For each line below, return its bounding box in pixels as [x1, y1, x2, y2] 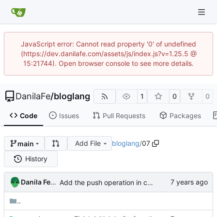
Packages [169, 111, 201, 120]
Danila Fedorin [50, 178, 56, 186]
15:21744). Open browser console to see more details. [23, 59, 194, 67]
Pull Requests [102, 111, 145, 120]
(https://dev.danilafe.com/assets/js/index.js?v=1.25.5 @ [20, 49, 197, 58]
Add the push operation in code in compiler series [147, 178, 153, 186]
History [25, 155, 48, 163]
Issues [59, 111, 79, 120]
